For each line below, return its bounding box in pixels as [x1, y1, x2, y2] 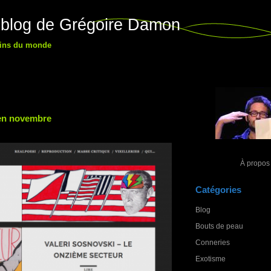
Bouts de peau [195, 222, 243, 230]
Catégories [195, 184, 241, 195]
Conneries [195, 238, 230, 246]
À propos [240, 159, 270, 167]
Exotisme [195, 255, 226, 263]
